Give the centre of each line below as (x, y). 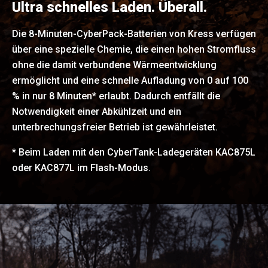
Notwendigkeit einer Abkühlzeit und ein (97, 111)
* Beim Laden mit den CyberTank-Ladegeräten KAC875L (134, 152)
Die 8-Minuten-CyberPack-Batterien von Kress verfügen (134, 33)
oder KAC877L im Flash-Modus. (81, 167)
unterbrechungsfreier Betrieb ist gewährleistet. (115, 127)
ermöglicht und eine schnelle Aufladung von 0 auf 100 (130, 80)
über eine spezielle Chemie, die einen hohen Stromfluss (134, 49)
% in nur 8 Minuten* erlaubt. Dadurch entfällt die (116, 96)
